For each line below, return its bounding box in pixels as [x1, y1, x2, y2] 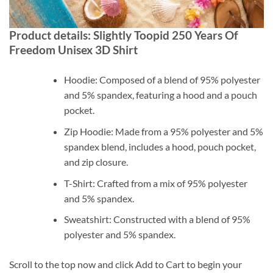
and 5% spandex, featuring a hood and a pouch [63, 89, 257, 101]
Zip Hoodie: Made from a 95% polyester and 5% [63, 125, 263, 137]
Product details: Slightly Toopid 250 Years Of [9, 28, 238, 43]
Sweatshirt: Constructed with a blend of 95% [63, 213, 250, 225]
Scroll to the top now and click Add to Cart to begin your [9, 258, 242, 271]
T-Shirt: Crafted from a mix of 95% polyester [63, 177, 247, 189]
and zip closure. [63, 155, 128, 168]
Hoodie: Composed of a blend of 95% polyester [63, 74, 260, 86]
